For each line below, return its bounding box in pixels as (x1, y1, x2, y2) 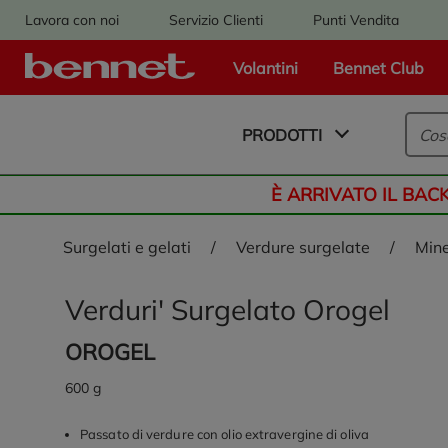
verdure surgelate (246, 237, 370, 257)
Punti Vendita (313, 10, 399, 29)
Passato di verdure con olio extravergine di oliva (80, 426, 369, 442)
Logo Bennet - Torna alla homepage (109, 67, 378, 88)
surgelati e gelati (73, 237, 191, 257)
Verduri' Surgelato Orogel (65, 292, 390, 327)
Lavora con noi (25, 10, 119, 29)
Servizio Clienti (169, 10, 263, 29)
